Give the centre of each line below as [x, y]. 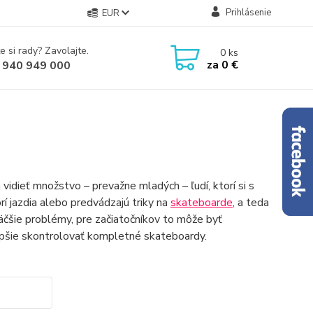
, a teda [250, 203]
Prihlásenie [248, 13]
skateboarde [201, 203]
